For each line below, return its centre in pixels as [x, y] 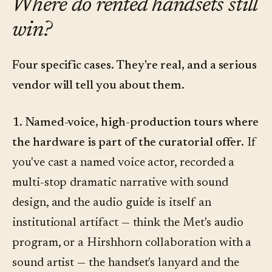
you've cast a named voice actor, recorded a [124, 163]
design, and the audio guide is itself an [112, 203]
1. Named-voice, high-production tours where [136, 123]
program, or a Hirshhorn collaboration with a [132, 243]
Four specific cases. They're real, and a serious [135, 66]
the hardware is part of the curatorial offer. [128, 143]
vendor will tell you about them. [99, 86]
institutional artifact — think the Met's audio [128, 223]
